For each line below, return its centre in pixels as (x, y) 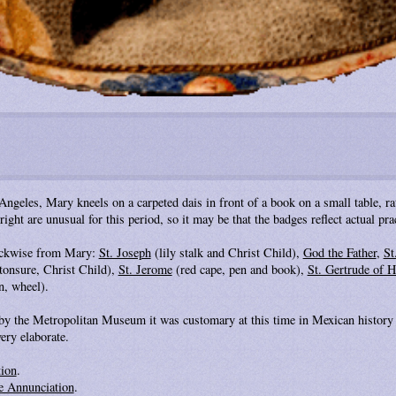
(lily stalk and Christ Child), (227, 252)
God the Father (339, 252)
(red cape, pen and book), (240, 269)
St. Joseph (125, 252)
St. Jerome (145, 269)
